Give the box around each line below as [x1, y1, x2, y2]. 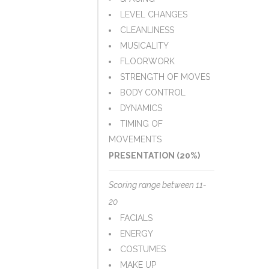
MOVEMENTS [109, 134, 162, 144]
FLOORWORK [120, 56, 175, 66]
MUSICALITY [120, 41, 169, 50]
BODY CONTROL [120, 88, 186, 97]
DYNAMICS [120, 103, 162, 113]
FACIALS [120, 213, 153, 223]
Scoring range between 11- [109, 180, 207, 190]
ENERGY [120, 229, 153, 238]
